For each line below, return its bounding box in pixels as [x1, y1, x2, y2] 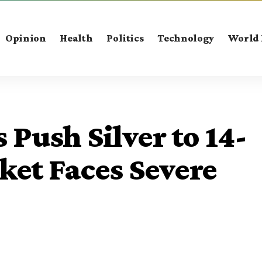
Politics [106, 32, 144, 44]
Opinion [5, 32, 46, 44]
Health [60, 32, 93, 44]
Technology [157, 32, 214, 44]
